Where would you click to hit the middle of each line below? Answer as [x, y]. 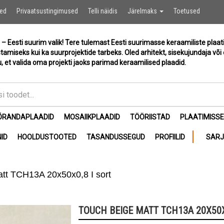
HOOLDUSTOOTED [47, 137]
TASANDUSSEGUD [116, 137]
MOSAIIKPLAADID [92, 117]
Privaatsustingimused [47, 11]
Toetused [187, 11]
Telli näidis [103, 11]
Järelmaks [143, 11]
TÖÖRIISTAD [150, 117]
